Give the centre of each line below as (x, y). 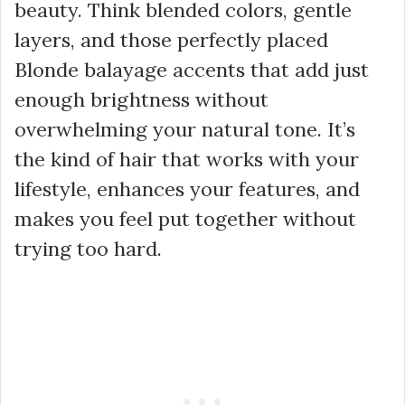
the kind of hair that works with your (187, 159)
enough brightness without (141, 99)
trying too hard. (88, 249)
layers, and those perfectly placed (171, 40)
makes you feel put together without (185, 219)
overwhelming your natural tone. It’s (185, 129)
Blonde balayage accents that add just (192, 70)
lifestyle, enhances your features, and (187, 189)
